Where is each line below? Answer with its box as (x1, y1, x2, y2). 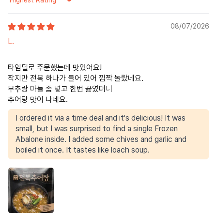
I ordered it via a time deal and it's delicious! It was (15, 113, 186, 123)
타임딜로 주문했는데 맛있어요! (8, 62, 102, 72)
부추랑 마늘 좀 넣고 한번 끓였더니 (8, 84, 112, 93)
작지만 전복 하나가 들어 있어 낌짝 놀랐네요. (8, 73, 143, 83)
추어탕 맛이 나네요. (8, 94, 68, 104)
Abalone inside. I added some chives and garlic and (15, 134, 186, 144)
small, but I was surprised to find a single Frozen (15, 124, 178, 133)
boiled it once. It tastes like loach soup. (15, 145, 150, 155)
